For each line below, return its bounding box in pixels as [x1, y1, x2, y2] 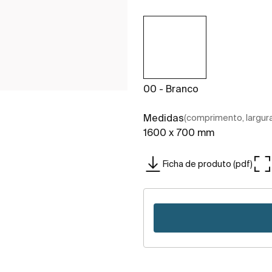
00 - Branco [143, 83, 199, 95]
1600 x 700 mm [143, 127, 214, 138]
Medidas [143, 112, 184, 124]
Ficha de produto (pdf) [163, 158, 253, 169]
